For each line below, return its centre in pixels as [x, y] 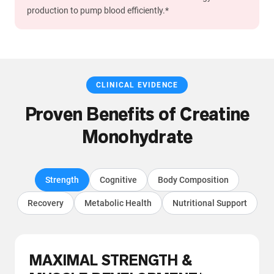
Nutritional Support [209, 203]
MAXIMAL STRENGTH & [111, 261]
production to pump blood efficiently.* [98, 11]
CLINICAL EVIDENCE [137, 85]
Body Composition [193, 180]
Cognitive [118, 180]
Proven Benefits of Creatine [137, 115]
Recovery [45, 203]
